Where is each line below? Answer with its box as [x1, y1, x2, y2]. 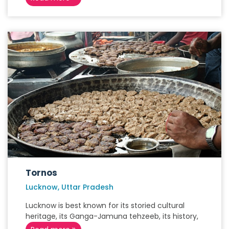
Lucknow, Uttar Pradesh [26, 182, 113, 192]
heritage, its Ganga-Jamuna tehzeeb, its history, [26, 211, 198, 221]
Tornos [26, 167, 57, 179]
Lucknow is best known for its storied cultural [26, 200, 185, 211]
